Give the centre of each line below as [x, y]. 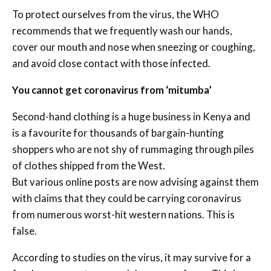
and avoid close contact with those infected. [111, 63]
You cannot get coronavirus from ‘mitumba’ [112, 90]
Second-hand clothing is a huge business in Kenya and [131, 116]
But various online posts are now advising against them [135, 181]
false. [24, 230]
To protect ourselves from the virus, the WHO [116, 14]
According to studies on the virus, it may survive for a [132, 257]
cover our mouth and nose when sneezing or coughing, [134, 47]
